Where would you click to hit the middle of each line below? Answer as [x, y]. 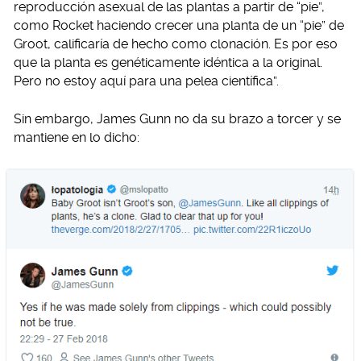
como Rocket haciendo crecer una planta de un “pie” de [179, 25]
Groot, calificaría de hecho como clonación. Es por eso [176, 44]
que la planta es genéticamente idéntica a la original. [168, 62]
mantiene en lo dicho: [77, 137]
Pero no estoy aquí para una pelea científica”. [146, 81]
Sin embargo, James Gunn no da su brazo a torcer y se [177, 118]
